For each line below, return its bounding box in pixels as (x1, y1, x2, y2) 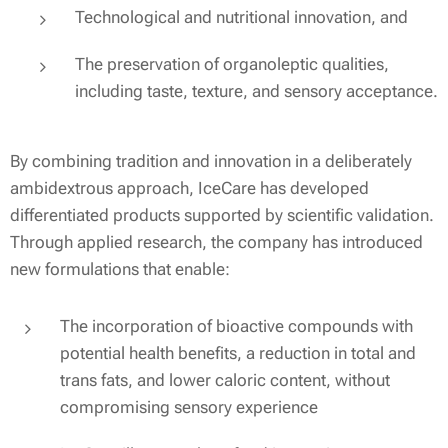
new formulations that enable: (10, 258, 230, 279)
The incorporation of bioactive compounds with (60, 315, 413, 336)
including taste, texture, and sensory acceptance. (75, 80, 438, 101)
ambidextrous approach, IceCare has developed (10, 177, 369, 198)
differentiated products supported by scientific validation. (10, 204, 434, 225)
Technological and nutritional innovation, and (75, 6, 408, 27)
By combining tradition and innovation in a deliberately (10, 150, 412, 171)
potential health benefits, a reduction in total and (60, 342, 416, 363)
